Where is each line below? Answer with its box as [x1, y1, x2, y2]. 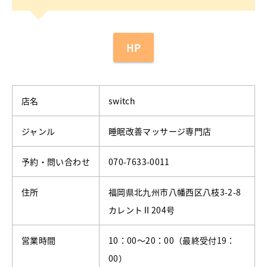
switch [108, 95, 136, 107]
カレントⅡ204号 [108, 204, 175, 216]
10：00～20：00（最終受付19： [108, 234, 235, 247]
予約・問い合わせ [21, 156, 90, 168]
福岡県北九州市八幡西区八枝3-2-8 [108, 186, 241, 198]
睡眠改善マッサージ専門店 [108, 125, 212, 138]
